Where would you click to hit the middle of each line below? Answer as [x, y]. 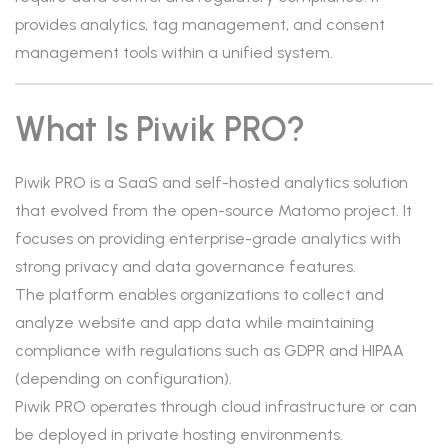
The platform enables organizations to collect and [199, 294]
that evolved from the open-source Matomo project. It [213, 210]
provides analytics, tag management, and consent [200, 24]
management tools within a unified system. [174, 52]
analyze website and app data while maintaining [194, 322]
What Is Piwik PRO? [160, 129]
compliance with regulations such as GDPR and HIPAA [209, 350]
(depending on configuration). [123, 378]
